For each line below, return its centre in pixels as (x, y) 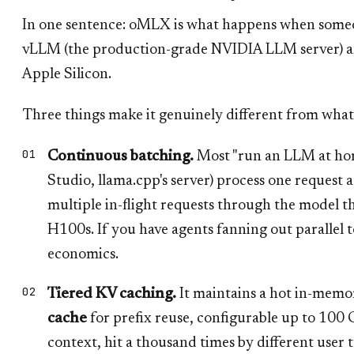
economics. (83, 254)
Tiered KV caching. (112, 294)
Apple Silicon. (67, 74)
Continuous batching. (121, 156)
